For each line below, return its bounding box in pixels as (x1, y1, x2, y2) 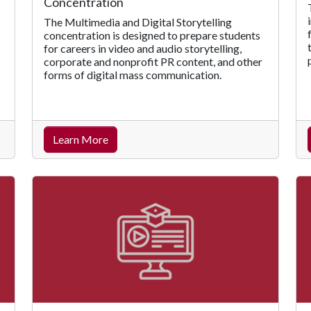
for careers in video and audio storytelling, (44, 41, 242, 55)
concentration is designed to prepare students (44, 28, 260, 42)
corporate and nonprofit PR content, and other (44, 54, 262, 68)
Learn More (53, 132, 108, 146)
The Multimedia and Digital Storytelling (44, 15, 232, 28)
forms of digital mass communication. (44, 67, 221, 81)
